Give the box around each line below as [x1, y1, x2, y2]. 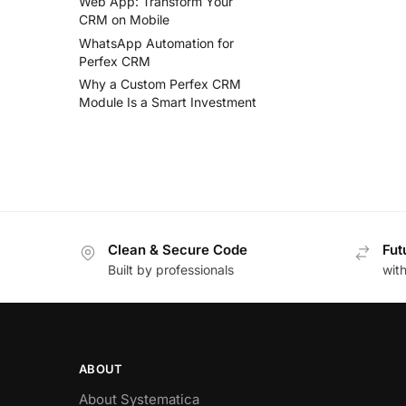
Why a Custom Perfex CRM [79, 76, 241, 92]
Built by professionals [108, 262, 234, 278]
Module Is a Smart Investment [79, 94, 256, 111]
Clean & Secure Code [108, 240, 247, 258]
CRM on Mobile [79, 11, 169, 27]
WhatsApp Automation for [79, 34, 234, 51]
